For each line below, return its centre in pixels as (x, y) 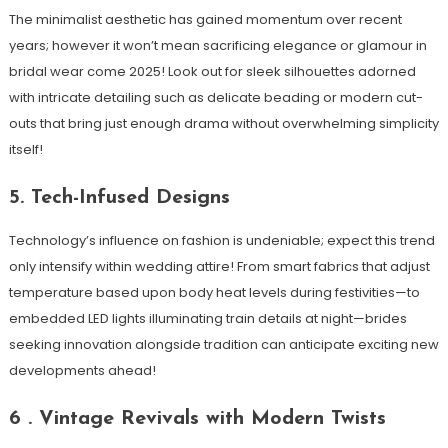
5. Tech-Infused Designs (119, 197)
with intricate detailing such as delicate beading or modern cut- (215, 97)
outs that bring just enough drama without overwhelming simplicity (223, 123)
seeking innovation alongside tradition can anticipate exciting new (223, 344)
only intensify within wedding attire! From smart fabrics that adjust (219, 266)
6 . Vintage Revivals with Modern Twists (197, 418)
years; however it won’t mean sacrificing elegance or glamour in (217, 45)
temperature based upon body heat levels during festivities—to (214, 292)
